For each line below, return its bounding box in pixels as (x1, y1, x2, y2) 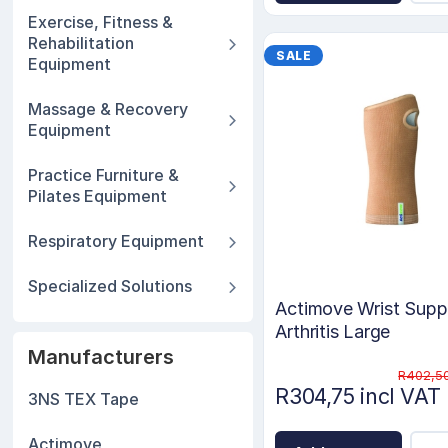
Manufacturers (28, 345, 175, 369)
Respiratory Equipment (28, 231, 205, 251)
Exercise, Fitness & (28, 12, 174, 32)
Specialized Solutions (28, 276, 193, 296)
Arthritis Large (275, 321, 391, 343)
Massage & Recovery (28, 99, 189, 119)
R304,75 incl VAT (275, 383, 441, 410)
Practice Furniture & (28, 165, 180, 185)
